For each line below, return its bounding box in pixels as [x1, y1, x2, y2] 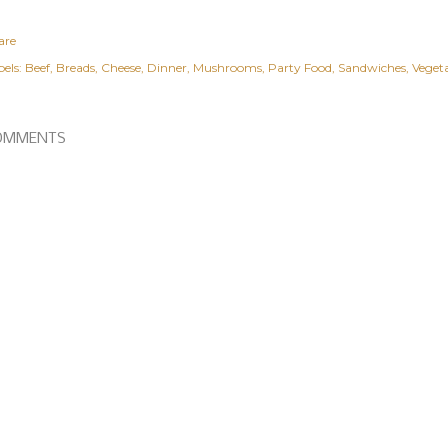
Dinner [147, 59, 187, 75]
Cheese [101, 59, 141, 75]
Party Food [268, 59, 332, 75]
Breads [56, 59, 95, 75]
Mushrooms [193, 59, 262, 75]
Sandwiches [338, 59, 406, 75]
